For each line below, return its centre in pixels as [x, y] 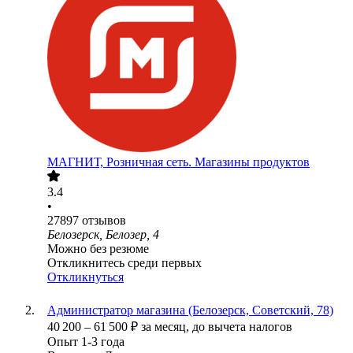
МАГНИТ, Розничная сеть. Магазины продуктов [178, 162]
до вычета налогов [242, 327]
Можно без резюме [98, 249]
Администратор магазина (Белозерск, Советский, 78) [190, 310]
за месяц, [167, 327]
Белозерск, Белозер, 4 [103, 235]
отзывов [104, 221]
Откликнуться [85, 277]
